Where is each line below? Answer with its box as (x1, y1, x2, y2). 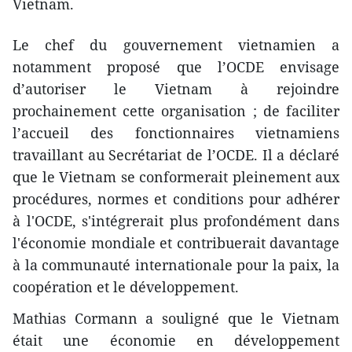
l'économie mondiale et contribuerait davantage (13, 233, 339, 252)
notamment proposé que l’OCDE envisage (13, 57, 339, 76)
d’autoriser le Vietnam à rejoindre (13, 79, 339, 98)
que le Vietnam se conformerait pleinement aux (13, 167, 339, 186)
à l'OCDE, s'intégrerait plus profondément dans (13, 211, 339, 230)
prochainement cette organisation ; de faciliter (13, 101, 339, 120)
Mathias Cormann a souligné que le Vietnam (13, 308, 339, 328)
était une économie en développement (13, 330, 339, 350)
